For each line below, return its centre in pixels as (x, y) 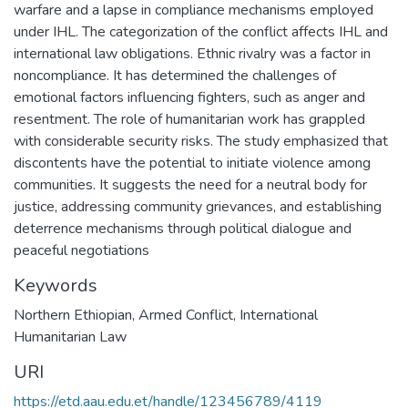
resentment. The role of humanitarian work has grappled (189, 119)
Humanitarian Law (70, 337)
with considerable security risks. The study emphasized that (201, 141)
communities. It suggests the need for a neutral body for (190, 184)
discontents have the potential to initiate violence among (192, 163)
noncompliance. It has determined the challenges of (175, 75)
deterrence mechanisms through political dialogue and (183, 228)
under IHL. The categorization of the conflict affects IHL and (201, 31)
